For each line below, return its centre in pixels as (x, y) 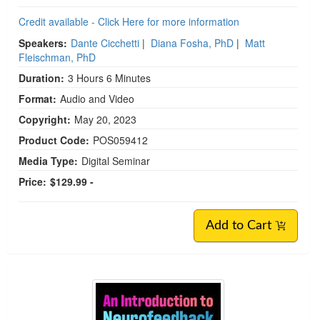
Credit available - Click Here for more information (129, 21)
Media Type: (48, 160)
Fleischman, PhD (57, 57)
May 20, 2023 (107, 119)
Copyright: (45, 119)
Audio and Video (97, 98)
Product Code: (54, 140)
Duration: (41, 77)
